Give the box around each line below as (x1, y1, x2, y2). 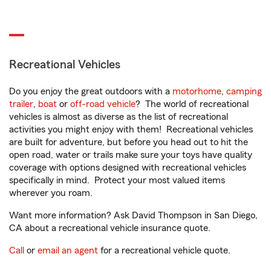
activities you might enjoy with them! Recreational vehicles (9, 125, 253, 134)
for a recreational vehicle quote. (98, 246, 230, 255)
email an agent (38, 246, 98, 255)
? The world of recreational (135, 99, 249, 109)
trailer (9, 99, 33, 109)
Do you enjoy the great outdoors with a (9, 87, 172, 96)
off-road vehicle (70, 99, 135, 109)
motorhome (172, 87, 221, 96)
